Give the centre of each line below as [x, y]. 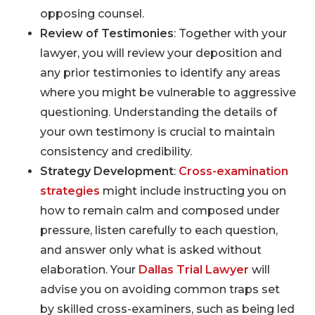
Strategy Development [107, 171]
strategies [70, 191]
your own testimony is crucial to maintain [157, 131]
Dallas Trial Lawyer [193, 269]
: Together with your [230, 33]
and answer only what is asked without [150, 250]
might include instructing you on [193, 191]
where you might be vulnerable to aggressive [168, 92]
